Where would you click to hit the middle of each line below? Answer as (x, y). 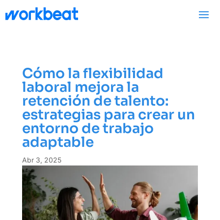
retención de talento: (95, 101)
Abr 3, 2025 (41, 160)
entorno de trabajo (88, 128)
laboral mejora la (80, 87)
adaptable (59, 142)
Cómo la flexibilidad (93, 73)
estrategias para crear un (108, 115)
